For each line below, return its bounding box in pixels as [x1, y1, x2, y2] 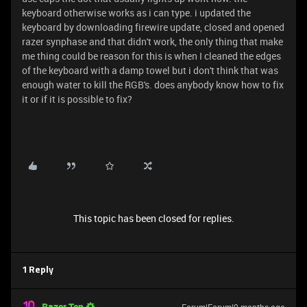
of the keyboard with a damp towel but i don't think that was [22, 64, 278, 77]
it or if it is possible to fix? [22, 93, 132, 106]
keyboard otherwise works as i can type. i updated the [22, 6, 251, 19]
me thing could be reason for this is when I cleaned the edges [22, 49, 281, 62]
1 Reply [22, 266, 53, 275]
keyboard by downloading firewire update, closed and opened [22, 21, 284, 34]
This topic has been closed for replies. [73, 212, 234, 225]
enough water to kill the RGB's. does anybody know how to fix [22, 78, 284, 91]
